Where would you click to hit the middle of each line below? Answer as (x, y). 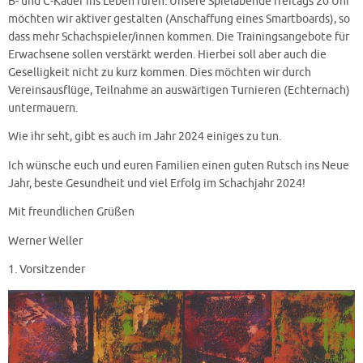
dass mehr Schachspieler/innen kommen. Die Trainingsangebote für (179, 36)
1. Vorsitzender (47, 270)
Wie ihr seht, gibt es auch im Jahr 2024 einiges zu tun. (145, 137)
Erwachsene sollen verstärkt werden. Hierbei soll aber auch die (167, 54)
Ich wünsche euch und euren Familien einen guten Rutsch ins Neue (179, 165)
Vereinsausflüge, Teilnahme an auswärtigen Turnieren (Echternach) (179, 90)
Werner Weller (45, 241)
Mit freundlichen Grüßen (71, 212)
